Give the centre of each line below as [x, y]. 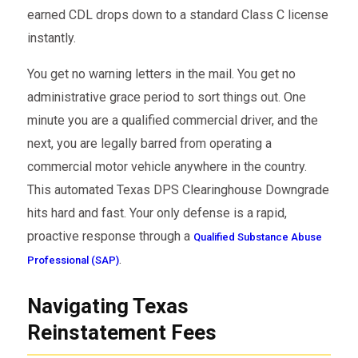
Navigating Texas [107, 306]
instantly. [51, 38]
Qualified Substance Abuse [257, 237]
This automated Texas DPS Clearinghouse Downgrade [178, 189]
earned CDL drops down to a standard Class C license [177, 14]
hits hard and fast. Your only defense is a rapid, [157, 213]
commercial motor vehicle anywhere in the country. [167, 166]
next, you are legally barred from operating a [149, 143]
